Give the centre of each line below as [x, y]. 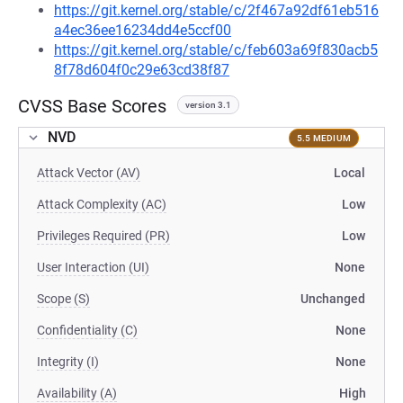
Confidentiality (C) [87, 330]
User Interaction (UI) [93, 267]
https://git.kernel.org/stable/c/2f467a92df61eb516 [216, 10]
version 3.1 [208, 105]
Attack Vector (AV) [89, 173]
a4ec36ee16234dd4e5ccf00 [143, 30]
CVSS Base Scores [92, 106]
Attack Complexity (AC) [102, 204]
